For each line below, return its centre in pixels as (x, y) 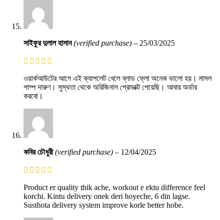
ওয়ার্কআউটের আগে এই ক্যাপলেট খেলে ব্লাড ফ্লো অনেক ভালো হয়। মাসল (118, 78)
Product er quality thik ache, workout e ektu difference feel (114, 187)
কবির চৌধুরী (39, 152)
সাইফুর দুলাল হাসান (49, 43)
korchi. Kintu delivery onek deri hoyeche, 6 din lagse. (107, 196)
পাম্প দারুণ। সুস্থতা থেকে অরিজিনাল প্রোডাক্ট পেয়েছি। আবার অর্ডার (110, 87)
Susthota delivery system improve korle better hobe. (104, 205)
